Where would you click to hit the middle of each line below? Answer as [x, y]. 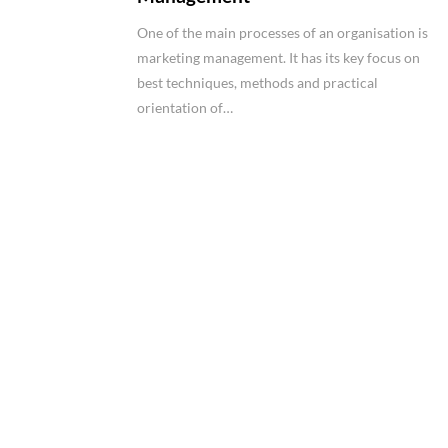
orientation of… [185, 107]
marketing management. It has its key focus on [278, 57]
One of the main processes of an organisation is [282, 32]
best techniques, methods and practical [257, 82]
